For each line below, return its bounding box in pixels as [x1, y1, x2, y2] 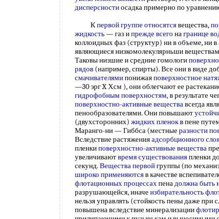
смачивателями [75, 73, 123, 82]
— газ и [105, 29, 131, 38]
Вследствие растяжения [75, 135, 152, 144]
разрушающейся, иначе [75, 188, 150, 197]
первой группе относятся [97, 21, 176, 29]
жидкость [75, 29, 105, 38]
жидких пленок [131, 117, 178, 126]
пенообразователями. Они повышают [75, 109, 195, 117]
